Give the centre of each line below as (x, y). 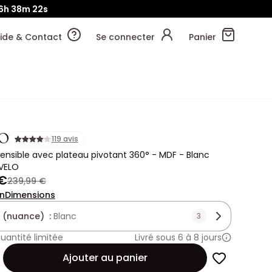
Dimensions (30, 195)
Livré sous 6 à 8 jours (178, 237)
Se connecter (125, 37)
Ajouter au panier (105, 258)
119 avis (65, 139)
